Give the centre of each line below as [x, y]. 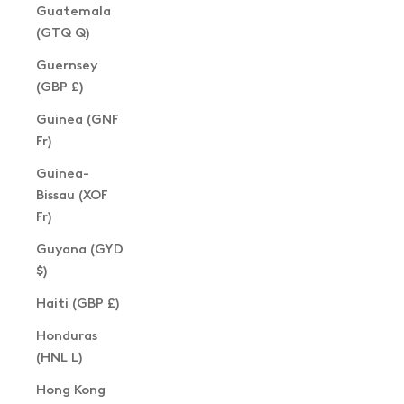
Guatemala [73, 11]
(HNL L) [59, 357]
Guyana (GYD [80, 249]
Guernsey [67, 65]
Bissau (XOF [72, 195]
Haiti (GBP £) [78, 303]
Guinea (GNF [78, 119]
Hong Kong [71, 390]
